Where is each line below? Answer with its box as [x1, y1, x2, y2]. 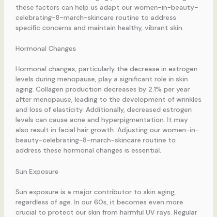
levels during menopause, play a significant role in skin [15, 75, 188, 84]
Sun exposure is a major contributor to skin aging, [15, 187, 176, 196]
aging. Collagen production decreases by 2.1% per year [15, 85, 190, 94]
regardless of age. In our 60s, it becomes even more [15, 197, 183, 206]
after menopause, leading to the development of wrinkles [15, 95, 201, 104]
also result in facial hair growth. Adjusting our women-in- [15, 125, 199, 135]
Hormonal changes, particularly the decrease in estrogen [15, 64, 198, 74]
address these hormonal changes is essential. [15, 146, 161, 155]
